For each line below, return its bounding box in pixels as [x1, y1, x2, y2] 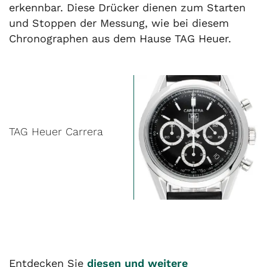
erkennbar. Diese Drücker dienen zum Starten [9, 1, 246, 14]
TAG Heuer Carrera [9, 125, 103, 138]
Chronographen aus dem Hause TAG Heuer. [9, 32, 231, 45]
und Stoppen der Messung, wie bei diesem [9, 17, 229, 30]
